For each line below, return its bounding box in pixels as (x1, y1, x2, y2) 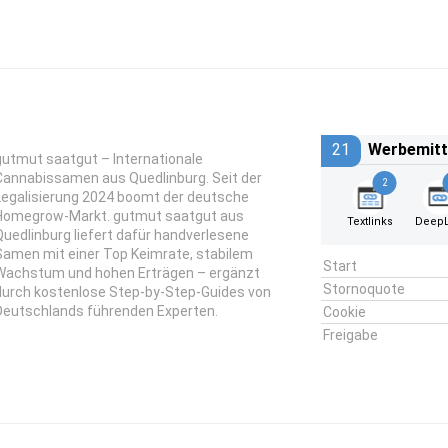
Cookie (322, 304, 366, 320)
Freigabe (322, 327, 378, 343)
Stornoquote (322, 281, 405, 297)
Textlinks (347, 215, 394, 228)
